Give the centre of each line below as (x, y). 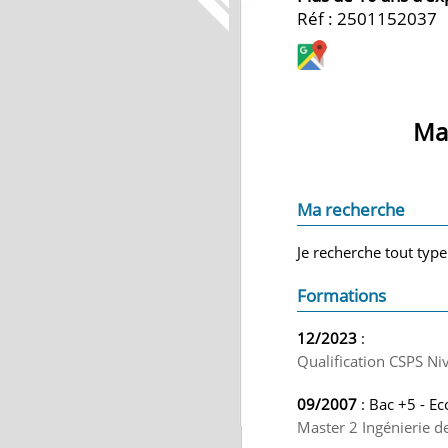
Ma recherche (351, 209)
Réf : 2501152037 (367, 18)
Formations (341, 295)
